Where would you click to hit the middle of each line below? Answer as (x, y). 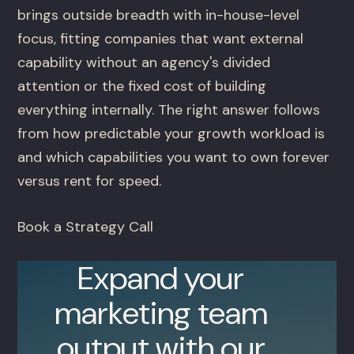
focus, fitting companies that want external (161, 39)
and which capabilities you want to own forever (174, 158)
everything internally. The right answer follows (169, 110)
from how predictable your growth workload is (171, 134)
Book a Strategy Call (86, 227)
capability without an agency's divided (144, 63)
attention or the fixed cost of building (142, 87)
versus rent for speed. (90, 181)
